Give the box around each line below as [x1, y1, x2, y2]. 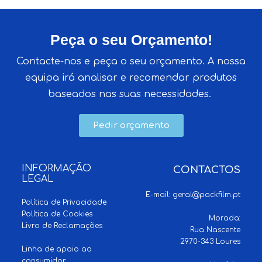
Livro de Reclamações [22, 222, 103, 230]
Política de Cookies [22, 210, 93, 218]
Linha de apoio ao [22, 245, 92, 253]
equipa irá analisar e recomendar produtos [25, 73, 237, 83]
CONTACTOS [173, 164, 240, 175]
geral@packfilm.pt [172, 191, 240, 199]
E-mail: [145, 191, 173, 199]
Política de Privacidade [22, 198, 107, 206]
